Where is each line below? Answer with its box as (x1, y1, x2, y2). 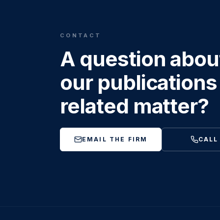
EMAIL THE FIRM (82, 136, 148, 143)
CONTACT (60, 32, 102, 39)
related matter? (60, 93, 209, 118)
